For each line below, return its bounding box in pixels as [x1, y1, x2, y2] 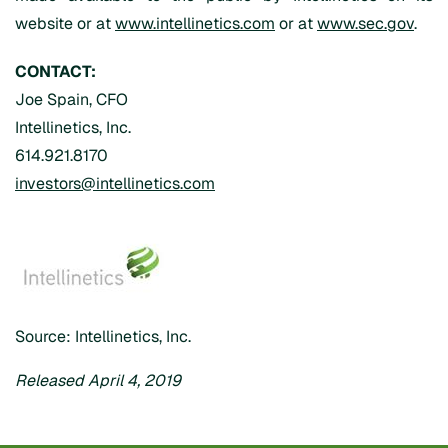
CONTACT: [15, 60, 96, 82]
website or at [15, 12, 115, 34]
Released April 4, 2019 [15, 369, 181, 391]
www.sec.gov [317, 12, 414, 34]
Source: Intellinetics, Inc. [15, 325, 191, 347]
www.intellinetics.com [115, 12, 275, 34]
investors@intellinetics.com [15, 172, 215, 194]
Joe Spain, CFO [15, 88, 128, 110]
